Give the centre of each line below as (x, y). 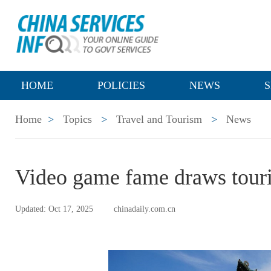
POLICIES (121, 85)
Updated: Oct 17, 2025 (54, 209)
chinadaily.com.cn (145, 209)
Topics (77, 119)
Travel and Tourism (159, 119)
